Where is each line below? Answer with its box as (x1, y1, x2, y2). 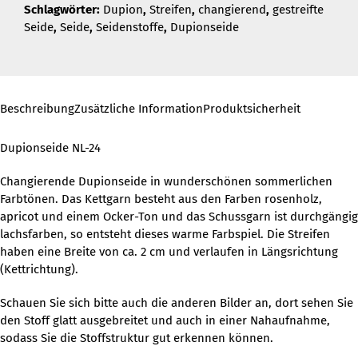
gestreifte (272, 2, 324, 18)
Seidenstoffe (96, 20, 164, 35)
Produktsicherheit (203, 101, 300, 117)
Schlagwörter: (24, 2, 103, 18)
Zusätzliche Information (74, 101, 203, 117)
